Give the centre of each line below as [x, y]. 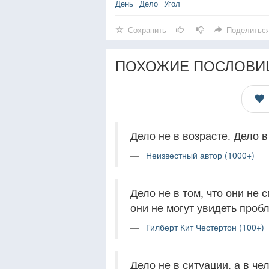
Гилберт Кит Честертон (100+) [205, 227]
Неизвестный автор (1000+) [200, 155]
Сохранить [147, 30]
